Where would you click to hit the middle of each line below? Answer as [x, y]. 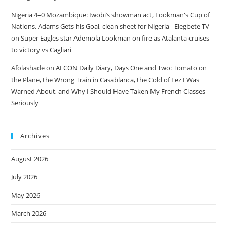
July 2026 [25, 177]
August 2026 [30, 159]
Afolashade [28, 68]
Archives [35, 136]
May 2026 [26, 195]
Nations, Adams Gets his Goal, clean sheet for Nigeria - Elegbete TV [110, 26]
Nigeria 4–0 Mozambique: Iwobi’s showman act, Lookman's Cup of [111, 15]
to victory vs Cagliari [42, 50]
